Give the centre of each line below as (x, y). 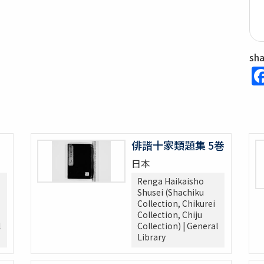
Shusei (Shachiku (171, 192)
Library (152, 237)
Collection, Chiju (170, 215)
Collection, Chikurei (176, 204)
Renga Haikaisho (171, 181)
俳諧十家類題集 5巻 (178, 145)
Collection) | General (178, 226)
